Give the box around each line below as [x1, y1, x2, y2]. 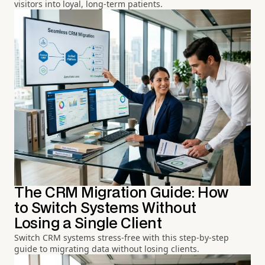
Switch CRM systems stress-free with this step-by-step [14, 232, 229, 244]
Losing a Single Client [14, 217, 162, 231]
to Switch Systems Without [14, 202, 196, 216]
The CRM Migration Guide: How [14, 186, 228, 201]
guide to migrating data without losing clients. [14, 243, 199, 255]
